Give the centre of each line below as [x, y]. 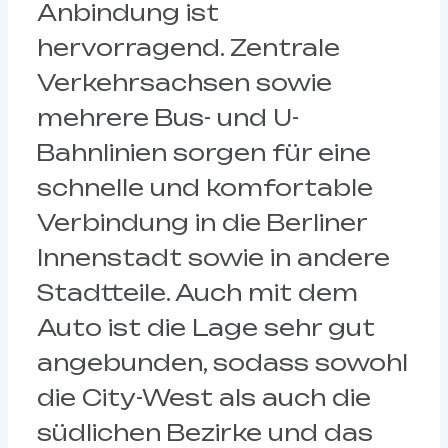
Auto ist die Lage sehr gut [205, 328]
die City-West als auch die [203, 398]
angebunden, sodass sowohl [222, 363]
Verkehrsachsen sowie [184, 83]
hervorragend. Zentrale [188, 48]
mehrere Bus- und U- [167, 118]
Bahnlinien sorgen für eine [203, 153]
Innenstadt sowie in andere [213, 258]
